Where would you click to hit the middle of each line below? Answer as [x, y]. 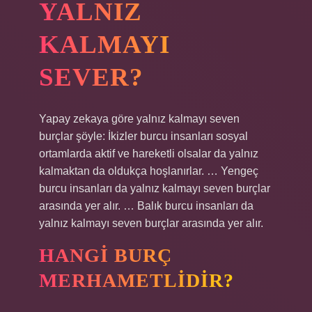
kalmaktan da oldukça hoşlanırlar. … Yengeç [149, 171]
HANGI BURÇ [106, 255]
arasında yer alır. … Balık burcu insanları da [146, 206]
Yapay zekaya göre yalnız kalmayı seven [139, 119]
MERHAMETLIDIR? [136, 280]
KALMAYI [104, 44]
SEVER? [91, 77]
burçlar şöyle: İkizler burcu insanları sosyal [143, 136]
